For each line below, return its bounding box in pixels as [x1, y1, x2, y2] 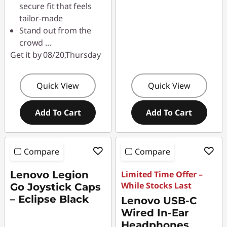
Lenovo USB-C [121, 195, 198, 207]
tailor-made [19, 13, 63, 24]
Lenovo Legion [10, 169, 89, 181]
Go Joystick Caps [10, 181, 101, 193]
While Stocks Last [121, 180, 192, 191]
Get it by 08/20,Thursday [10, 49, 101, 60]
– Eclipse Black [10, 193, 89, 205]
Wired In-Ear [121, 207, 190, 219]
